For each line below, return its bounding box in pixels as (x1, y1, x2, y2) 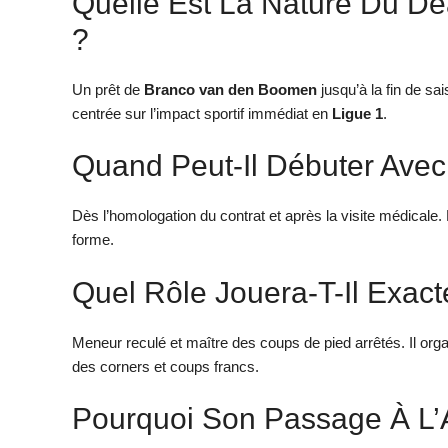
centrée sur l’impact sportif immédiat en (72, 104, 332, 122)
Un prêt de (72, 80, 144, 98)
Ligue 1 (332, 104, 383, 122)
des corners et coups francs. (72, 357, 259, 375)
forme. (72, 231, 114, 249)
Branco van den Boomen (144, 80, 317, 98)
